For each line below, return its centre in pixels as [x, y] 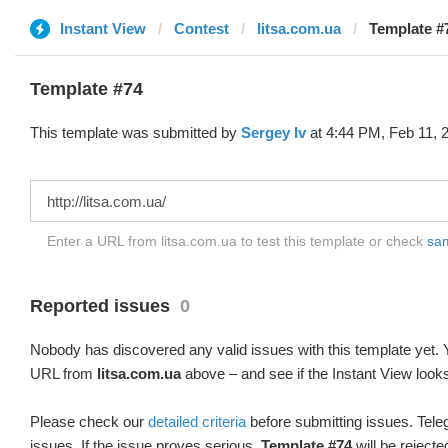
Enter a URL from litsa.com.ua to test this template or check [237, 241]
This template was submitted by [135, 132]
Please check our [89, 421]
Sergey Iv [273, 132]
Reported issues [100, 306]
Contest [201, 28]
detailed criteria [197, 421]
